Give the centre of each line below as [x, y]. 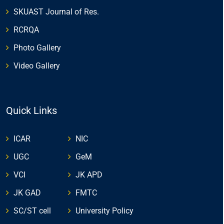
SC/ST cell [32, 211]
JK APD [89, 175]
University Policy [104, 211]
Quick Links [31, 110]
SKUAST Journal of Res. [56, 12]
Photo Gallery [37, 48]
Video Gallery [37, 66]
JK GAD [27, 193]
